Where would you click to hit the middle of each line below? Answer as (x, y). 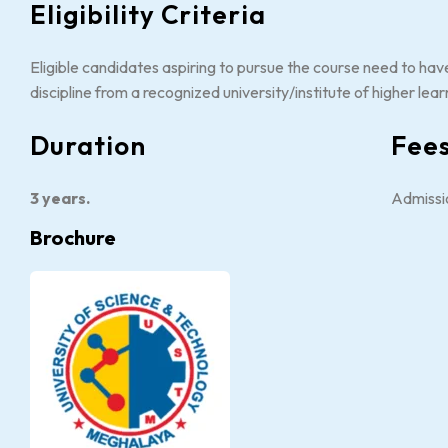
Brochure (73, 237)
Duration (88, 145)
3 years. (60, 198)
